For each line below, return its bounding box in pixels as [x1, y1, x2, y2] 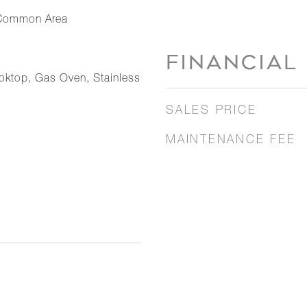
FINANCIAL [166, 51, 298, 74]
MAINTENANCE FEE [166, 135, 296, 147]
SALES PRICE [166, 106, 257, 117]
